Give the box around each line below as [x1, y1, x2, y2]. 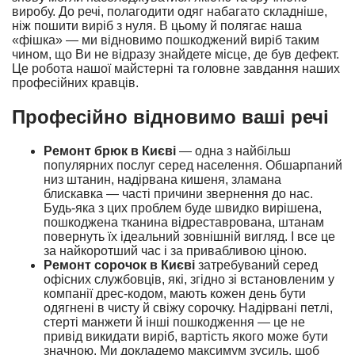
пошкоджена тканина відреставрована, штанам [44, 215, 324, 229]
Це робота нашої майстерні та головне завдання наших [12, 62, 340, 76]
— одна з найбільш [176, 143, 291, 158]
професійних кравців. [12, 76, 139, 90]
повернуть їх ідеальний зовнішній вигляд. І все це [44, 229, 335, 243]
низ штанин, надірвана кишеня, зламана [44, 172, 281, 186]
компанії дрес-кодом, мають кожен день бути [44, 286, 306, 300]
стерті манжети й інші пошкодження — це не [44, 315, 305, 329]
